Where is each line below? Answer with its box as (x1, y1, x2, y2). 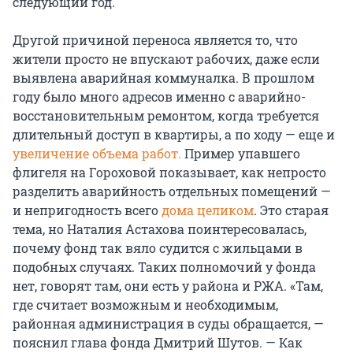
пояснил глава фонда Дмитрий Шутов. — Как (13, 334, 303, 351)
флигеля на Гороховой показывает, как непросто (13, 164, 326, 181)
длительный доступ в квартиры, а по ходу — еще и (13, 126, 335, 143)
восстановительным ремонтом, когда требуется (13, 107, 319, 124)
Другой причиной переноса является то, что (13, 32, 298, 49)
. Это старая (254, 202, 329, 219)
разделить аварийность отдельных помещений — (13, 183, 331, 200)
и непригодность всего (13, 202, 162, 219)
